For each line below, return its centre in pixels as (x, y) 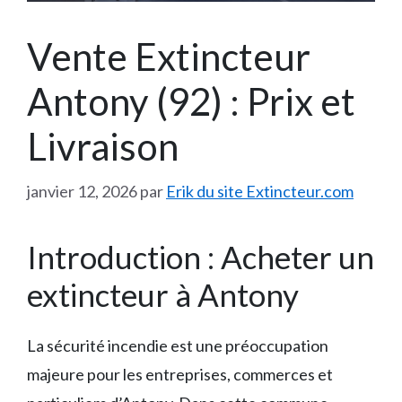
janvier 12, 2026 (82, 191)
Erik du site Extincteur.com (260, 191)
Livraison (103, 146)
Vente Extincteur (169, 56)
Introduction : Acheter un (201, 256)
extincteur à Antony (163, 294)
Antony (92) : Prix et (191, 101)
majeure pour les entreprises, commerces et (180, 374)
